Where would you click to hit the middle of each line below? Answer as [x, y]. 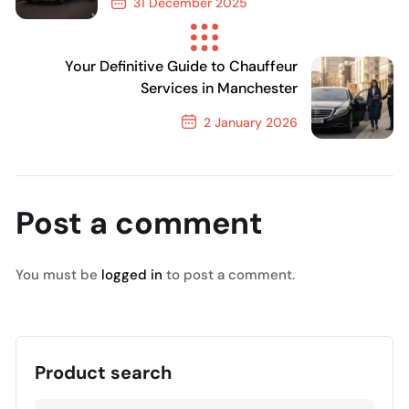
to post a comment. [229, 275]
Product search [103, 372]
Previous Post [169, 39]
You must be [58, 275]
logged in [132, 275]
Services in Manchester [219, 88]
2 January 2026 [249, 122]
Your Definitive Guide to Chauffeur [181, 66]
